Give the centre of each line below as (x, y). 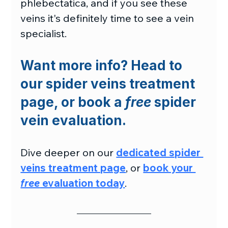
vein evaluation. (74, 120)
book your (169, 167)
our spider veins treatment (109, 83)
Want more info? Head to (103, 65)
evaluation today (82, 183)
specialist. (44, 33)
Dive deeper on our (68, 152)
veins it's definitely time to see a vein (109, 18)
